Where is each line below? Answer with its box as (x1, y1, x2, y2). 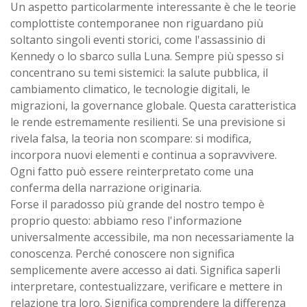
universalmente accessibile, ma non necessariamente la (10, 229, 294, 245)
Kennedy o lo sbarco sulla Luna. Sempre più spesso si (10, 48, 284, 64)
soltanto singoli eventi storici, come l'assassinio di (10, 32, 265, 47)
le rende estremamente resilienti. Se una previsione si (10, 114, 285, 130)
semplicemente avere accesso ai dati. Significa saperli (10, 262, 280, 278)
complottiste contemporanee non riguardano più (10, 15, 263, 31)
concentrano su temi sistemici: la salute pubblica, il (10, 64, 268, 80)
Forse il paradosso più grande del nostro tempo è (10, 196, 265, 212)
